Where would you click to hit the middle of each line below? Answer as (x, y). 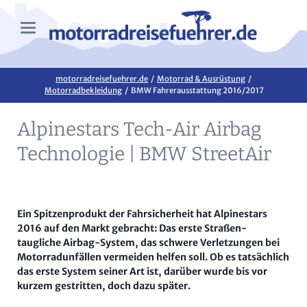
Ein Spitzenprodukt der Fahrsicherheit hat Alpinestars (142, 214)
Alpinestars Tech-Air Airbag (139, 129)
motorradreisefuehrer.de (102, 78)
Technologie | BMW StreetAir (144, 153)
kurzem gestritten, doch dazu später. (103, 286)
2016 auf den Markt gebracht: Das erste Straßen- (132, 229)
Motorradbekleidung (83, 90)
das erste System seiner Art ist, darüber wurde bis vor (142, 272)
